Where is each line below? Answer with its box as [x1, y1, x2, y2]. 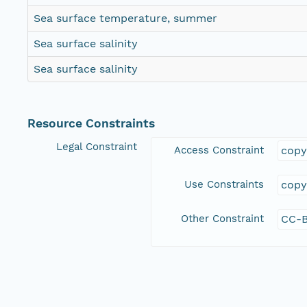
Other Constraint [181, 212, 264, 225]
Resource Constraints [27, 116, 155, 131]
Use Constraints [184, 178, 264, 191]
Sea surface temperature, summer [34, 12, 217, 25]
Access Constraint [174, 144, 264, 157]
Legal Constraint [56, 140, 137, 153]
